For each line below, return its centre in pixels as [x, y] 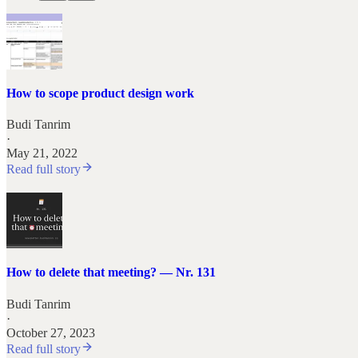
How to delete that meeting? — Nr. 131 [111, 272]
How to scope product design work [100, 93]
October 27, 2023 [51, 332]
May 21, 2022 [42, 153]
